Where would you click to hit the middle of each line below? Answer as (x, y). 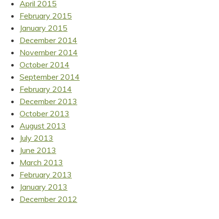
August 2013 (43, 125)
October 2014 (44, 64)
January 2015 (44, 28)
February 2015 (46, 15)
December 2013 (48, 101)
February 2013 (46, 174)
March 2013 (41, 162)
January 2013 (44, 186)
